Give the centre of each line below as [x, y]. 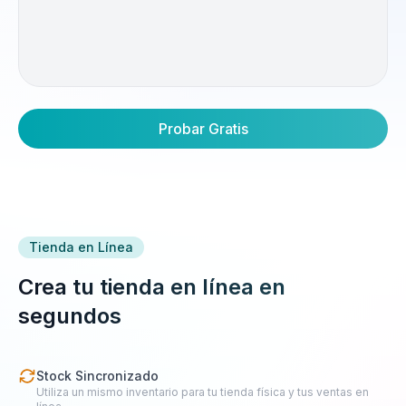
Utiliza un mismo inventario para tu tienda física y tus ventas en [203, 392]
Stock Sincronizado [97, 376]
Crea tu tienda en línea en [152, 287]
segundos [70, 316]
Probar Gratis [203, 129]
